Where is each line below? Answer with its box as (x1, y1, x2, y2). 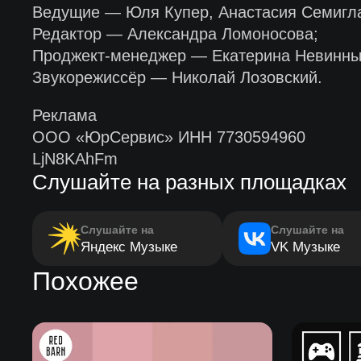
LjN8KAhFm (31, 150, 118, 168)
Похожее (31, 267, 139, 296)
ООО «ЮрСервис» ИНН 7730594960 (31, 128, 305, 146)
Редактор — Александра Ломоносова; (31, 25, 318, 43)
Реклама (31, 106, 97, 124)
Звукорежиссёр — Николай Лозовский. (31, 68, 322, 86)
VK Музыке (270, 239, 340, 255)
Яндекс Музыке (80, 239, 177, 255)
